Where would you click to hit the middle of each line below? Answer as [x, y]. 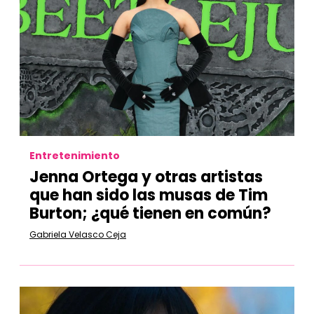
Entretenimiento [75, 156]
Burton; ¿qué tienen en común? [150, 213]
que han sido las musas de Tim [149, 195]
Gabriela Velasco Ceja [78, 234]
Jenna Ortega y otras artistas [146, 177]
